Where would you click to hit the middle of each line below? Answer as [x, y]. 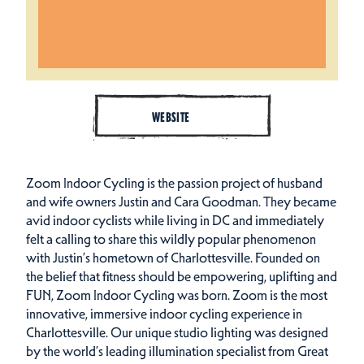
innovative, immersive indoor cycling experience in [164, 313]
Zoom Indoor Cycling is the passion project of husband [174, 182]
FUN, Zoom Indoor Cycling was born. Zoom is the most [177, 295]
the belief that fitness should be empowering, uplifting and [182, 276]
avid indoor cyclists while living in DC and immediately [175, 220]
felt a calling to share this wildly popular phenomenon [171, 238]
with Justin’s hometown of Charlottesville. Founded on [173, 257]
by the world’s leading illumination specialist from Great [177, 351]
